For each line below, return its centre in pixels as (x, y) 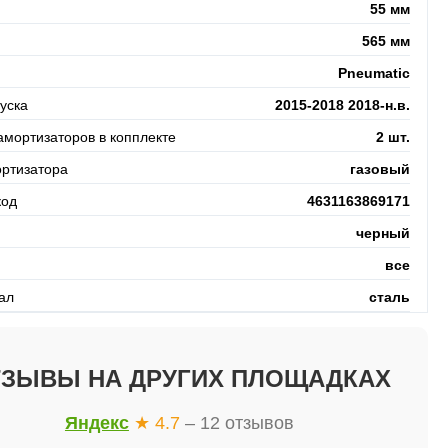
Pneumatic (374, 72)
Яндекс (96, 422)
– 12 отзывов (239, 422)
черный (383, 232)
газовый (380, 168)
